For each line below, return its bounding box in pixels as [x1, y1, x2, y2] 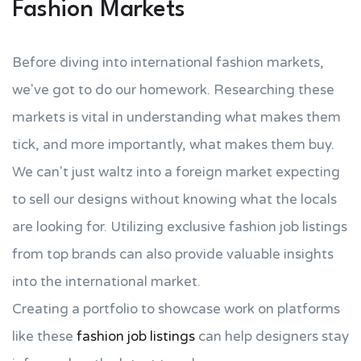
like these [12, 328, 77, 345]
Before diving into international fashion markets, [12, 54, 324, 71]
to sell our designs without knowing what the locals [12, 191, 337, 208]
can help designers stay [195, 328, 349, 345]
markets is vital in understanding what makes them [12, 109, 341, 126]
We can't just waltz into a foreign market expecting [12, 164, 340, 180]
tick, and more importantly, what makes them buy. [12, 136, 334, 153]
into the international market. [12, 273, 201, 290]
